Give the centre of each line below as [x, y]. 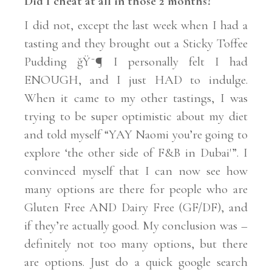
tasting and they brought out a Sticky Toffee [136, 43]
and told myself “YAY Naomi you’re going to [136, 134]
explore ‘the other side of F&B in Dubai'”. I [136, 152]
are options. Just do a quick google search [136, 262]
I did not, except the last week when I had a [136, 25]
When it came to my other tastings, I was [136, 98]
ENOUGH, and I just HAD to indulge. [136, 80]
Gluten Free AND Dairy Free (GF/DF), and [136, 207]
